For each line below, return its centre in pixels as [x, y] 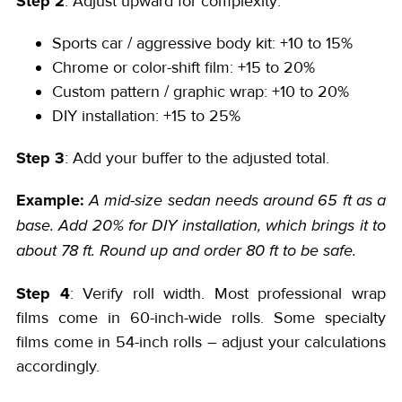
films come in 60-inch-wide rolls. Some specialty [201, 317]
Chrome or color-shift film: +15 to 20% [184, 67]
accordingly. [58, 366]
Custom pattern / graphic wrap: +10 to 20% [201, 91]
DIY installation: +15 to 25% [146, 115]
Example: [50, 200]
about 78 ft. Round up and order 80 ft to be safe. [186, 251]
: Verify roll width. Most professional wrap [228, 293]
